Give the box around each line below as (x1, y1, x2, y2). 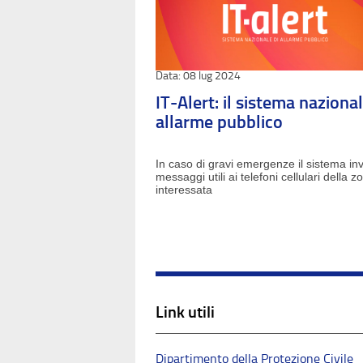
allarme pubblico (156, 111, 283, 133)
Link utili (156, 302, 215, 322)
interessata (156, 183, 212, 196)
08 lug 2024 (181, 69, 241, 83)
